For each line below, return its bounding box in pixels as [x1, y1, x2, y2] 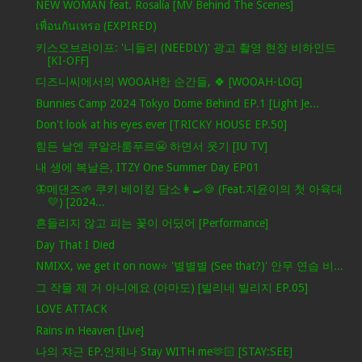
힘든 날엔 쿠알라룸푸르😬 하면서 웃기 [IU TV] [35, 139, 267, 153]
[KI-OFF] [47, 53, 89, 67]
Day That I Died [35, 238, 115, 251]
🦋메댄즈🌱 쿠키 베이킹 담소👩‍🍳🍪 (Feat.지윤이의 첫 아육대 [35, 182, 343, 196]
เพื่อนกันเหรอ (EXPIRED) [35, 19, 157, 33]
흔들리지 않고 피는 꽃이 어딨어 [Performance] [35, 217, 268, 230]
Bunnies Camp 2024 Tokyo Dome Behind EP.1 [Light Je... [35, 96, 319, 110]
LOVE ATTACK [35, 302, 107, 316]
